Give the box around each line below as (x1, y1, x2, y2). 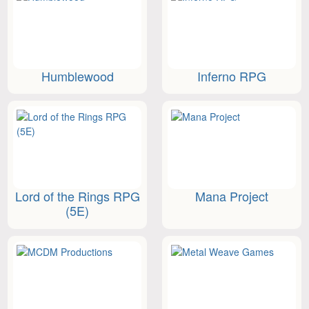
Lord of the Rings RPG (14, 187, 140, 206)
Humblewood (41, 66, 114, 85)
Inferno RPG (197, 66, 266, 85)
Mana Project (195, 187, 268, 206)
